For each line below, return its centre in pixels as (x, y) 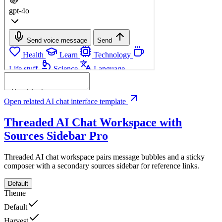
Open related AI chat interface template (66, 101)
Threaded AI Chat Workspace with (93, 122)
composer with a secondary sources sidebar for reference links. (102, 166)
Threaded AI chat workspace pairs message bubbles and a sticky (104, 157)
